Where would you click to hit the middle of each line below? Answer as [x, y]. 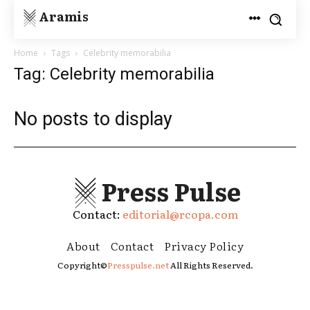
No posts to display [93, 119]
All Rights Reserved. [211, 265]
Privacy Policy [204, 246]
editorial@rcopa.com [180, 214]
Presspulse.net [138, 265]
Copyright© [82, 265]
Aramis [64, 16]
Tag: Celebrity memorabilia [114, 74]
